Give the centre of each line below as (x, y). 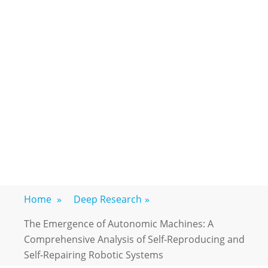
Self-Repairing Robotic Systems (94, 255)
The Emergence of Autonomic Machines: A (119, 224)
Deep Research (108, 199)
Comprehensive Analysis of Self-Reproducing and (134, 239)
